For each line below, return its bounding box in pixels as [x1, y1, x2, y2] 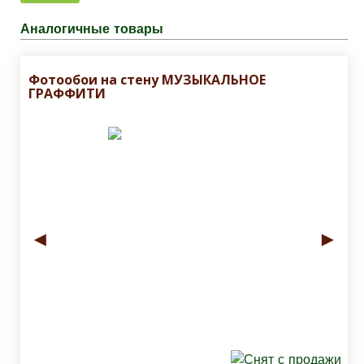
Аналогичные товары [20, 21, 163, 37]
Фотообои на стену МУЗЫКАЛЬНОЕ [28, 71, 266, 89]
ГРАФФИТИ [28, 84, 106, 103]
